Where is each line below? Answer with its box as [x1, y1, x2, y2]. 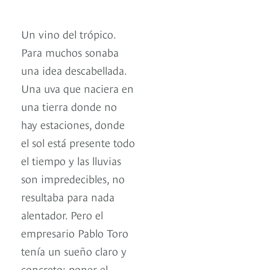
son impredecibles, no [21, 171, 125, 186]
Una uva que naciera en [21, 80, 134, 96]
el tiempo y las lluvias [21, 152, 121, 168]
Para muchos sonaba [21, 44, 119, 60]
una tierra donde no [21, 98, 117, 114]
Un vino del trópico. [21, 26, 116, 42]
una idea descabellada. [21, 62, 127, 78]
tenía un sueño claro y [21, 243, 127, 259]
